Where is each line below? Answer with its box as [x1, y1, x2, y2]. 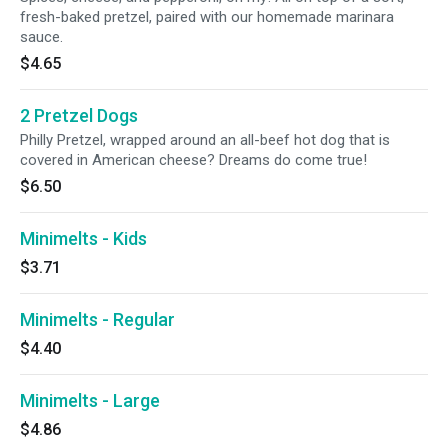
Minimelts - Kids [20, 228, 147, 249]
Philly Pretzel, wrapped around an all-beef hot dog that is [20, 131, 390, 149]
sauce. [20, 28, 63, 46]
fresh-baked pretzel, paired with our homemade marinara [20, 8, 394, 26]
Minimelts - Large [20, 390, 160, 411]
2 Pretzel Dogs [20, 105, 138, 126]
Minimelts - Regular [20, 309, 175, 330]
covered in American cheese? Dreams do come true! [20, 151, 367, 169]
